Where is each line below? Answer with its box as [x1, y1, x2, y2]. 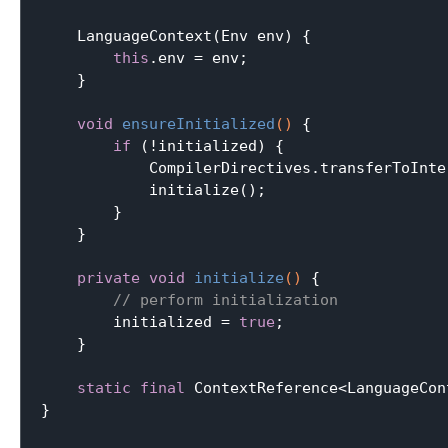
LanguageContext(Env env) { [41, 26, 311, 45]
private [77, 268, 140, 287]
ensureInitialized [122, 114, 275, 133]
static [77, 378, 131, 397]
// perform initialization [113, 290, 338, 309]
